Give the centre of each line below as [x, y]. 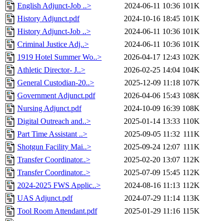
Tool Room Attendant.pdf [57, 211]
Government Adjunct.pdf [56, 96]
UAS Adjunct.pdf [45, 198]
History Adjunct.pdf [48, 19]
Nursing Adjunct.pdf [49, 109]
